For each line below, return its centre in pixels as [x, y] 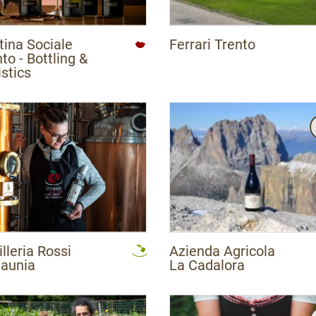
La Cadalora [207, 265]
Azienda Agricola [222, 251]
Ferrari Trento [212, 44]
